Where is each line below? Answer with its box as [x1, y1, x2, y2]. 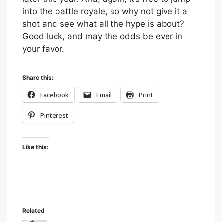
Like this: [22, 143, 49, 151]
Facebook [40, 90, 69, 99]
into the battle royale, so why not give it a [22, 6, 187, 17]
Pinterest [40, 111, 68, 120]
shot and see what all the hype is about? [22, 19, 184, 29]
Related [22, 206, 45, 214]
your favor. [22, 44, 64, 54]
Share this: [22, 73, 54, 81]
